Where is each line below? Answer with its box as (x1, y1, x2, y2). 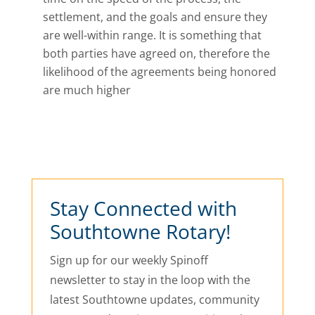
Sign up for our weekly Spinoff (49, 252, 208, 268)
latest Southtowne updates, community (49, 292, 259, 307)
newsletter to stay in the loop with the (49, 272, 250, 288)
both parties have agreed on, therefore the (42, 46, 270, 61)
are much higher (42, 82, 131, 98)
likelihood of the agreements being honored (42, 64, 276, 79)
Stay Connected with (49, 195, 237, 221)
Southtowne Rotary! (49, 218, 231, 245)
